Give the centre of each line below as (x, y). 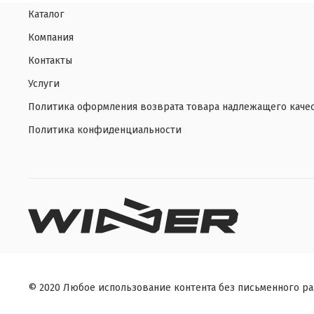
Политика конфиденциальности (105, 130)
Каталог (46, 15)
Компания (51, 38)
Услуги (44, 84)
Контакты (50, 61)
